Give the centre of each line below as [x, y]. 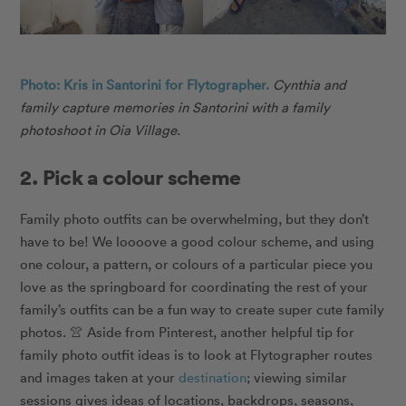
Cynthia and [310, 84]
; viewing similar [297, 377]
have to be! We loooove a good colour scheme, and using [198, 241]
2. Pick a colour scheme [130, 176]
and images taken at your [98, 377]
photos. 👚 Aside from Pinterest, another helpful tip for [188, 331]
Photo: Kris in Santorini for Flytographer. [145, 84]
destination [213, 377]
